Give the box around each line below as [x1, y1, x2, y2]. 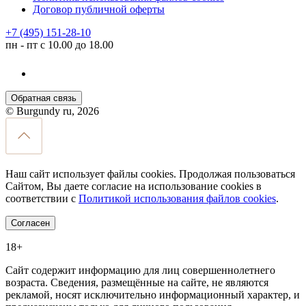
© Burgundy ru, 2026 [5, 105, 99, 117]
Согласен [11, 218, 50, 229]
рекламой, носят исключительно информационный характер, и [5, 289, 300, 301]
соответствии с [5, 193, 79, 205]
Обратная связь [11, 93, 76, 104]
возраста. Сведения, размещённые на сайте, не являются [5, 277, 268, 289]
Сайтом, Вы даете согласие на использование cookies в [5, 180, 262, 193]
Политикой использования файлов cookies [79, 193, 276, 205]
